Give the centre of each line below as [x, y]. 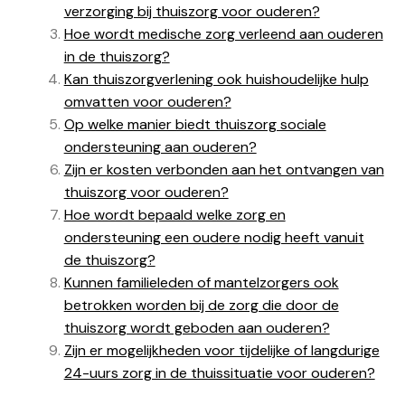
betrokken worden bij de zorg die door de [201, 306]
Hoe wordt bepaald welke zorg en [174, 215]
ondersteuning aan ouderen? [160, 147]
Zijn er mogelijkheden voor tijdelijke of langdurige [221, 351]
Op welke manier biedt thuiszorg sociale [195, 125]
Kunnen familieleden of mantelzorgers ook [201, 283]
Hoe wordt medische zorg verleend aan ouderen [223, 34]
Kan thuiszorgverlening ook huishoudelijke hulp [216, 80]
